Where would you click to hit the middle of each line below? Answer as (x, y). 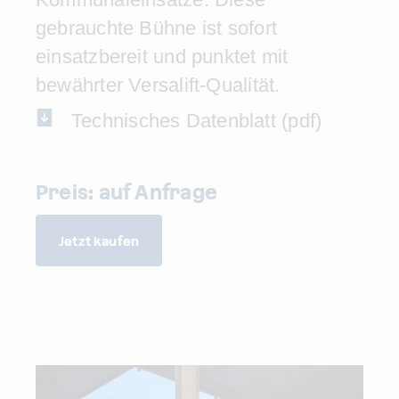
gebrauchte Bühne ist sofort (156, 28)
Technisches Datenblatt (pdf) (197, 121)
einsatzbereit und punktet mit (162, 57)
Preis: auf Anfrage (126, 192)
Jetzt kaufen (99, 241)
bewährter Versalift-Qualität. (158, 85)
